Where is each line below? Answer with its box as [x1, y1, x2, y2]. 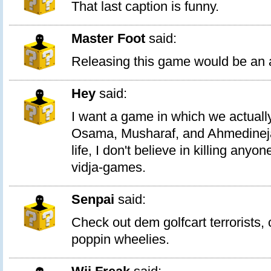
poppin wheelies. [71, 232, 169, 247]
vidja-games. [71, 160, 146, 175]
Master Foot [71, 31, 145, 47]
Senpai [71, 192, 114, 207]
